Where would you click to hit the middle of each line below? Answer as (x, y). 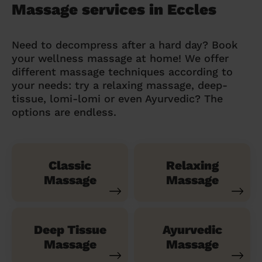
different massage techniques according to (122, 71)
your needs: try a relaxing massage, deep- (120, 85)
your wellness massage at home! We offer (120, 58)
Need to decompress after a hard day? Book (125, 44)
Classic (70, 165)
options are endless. (64, 112)
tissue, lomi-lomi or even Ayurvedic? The (117, 98)
